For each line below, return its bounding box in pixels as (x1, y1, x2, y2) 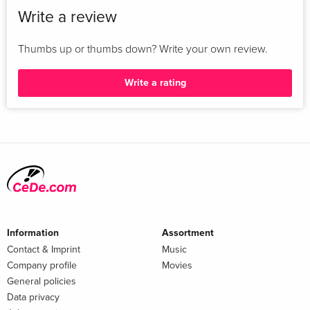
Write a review (18, 7, 117, 27)
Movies (162, 259, 192, 271)
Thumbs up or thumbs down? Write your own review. (18, 43, 268, 55)
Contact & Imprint (7, 243, 80, 255)
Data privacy (7, 291, 60, 303)
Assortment (162, 226, 214, 239)
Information (7, 226, 59, 239)
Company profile (7, 259, 77, 271)
